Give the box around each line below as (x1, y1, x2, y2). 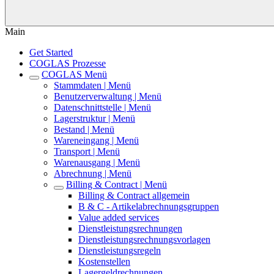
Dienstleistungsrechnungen (78, 223, 182, 234)
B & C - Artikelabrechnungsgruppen (78, 201, 219, 212)
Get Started (29, 47, 73, 57)
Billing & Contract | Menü (66, 179, 167, 190)
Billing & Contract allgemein (78, 190, 190, 201)
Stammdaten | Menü (54, 80, 131, 91)
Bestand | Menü (54, 124, 114, 135)
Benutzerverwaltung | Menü (54, 91, 161, 102)
